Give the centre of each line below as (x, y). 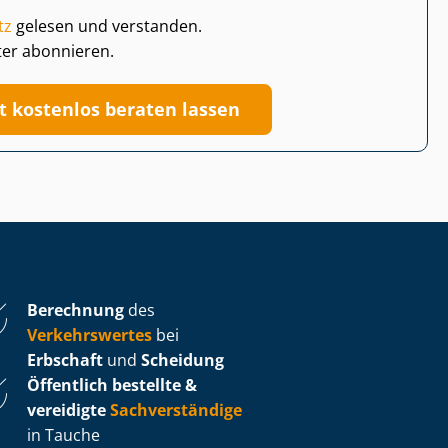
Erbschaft (65, 359)
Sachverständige (176, 409)
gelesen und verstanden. (107, 25)
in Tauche (63, 434)
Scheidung (182, 359)
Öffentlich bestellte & (112, 384)
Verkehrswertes (89, 334)
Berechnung (75, 309)
